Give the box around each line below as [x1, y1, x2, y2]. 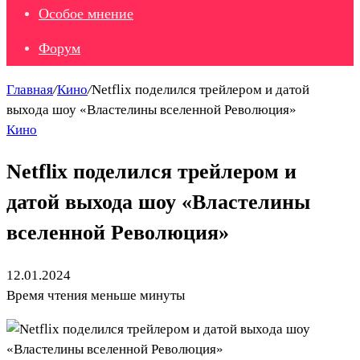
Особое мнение [39, 6, 133, 22]
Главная [6, 82, 53, 97]
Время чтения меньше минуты [6, 288, 185, 304]
